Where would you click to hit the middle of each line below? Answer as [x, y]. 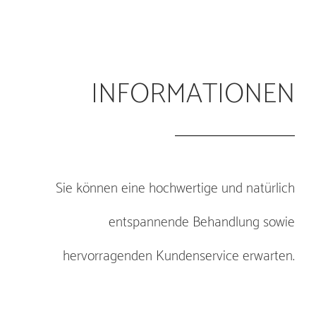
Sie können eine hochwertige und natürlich [175, 189]
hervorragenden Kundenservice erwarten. [179, 257]
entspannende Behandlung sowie [202, 223]
